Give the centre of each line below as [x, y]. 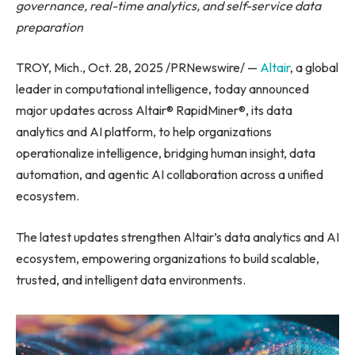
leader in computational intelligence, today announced [162, 89]
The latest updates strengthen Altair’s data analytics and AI [177, 237]
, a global [314, 68]
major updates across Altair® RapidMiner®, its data [154, 111]
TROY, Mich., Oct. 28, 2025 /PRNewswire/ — [138, 68]
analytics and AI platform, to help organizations [144, 132]
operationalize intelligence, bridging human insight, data [166, 153]
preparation [50, 27]
